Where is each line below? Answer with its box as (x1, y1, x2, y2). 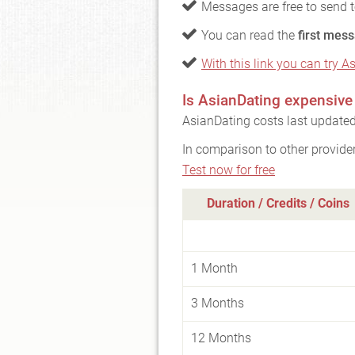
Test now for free (182, 162, 275, 177)
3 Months (191, 296, 244, 311)
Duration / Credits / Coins (206, 196, 349, 211)
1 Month (191, 261, 238, 276)
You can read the (201, 28, 298, 43)
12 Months (191, 330, 251, 345)
